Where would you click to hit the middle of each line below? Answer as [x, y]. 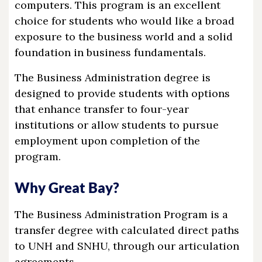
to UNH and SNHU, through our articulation [127, 246]
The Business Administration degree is [113, 77]
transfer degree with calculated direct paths [127, 230]
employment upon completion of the [107, 141]
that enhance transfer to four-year [102, 109]
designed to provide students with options [122, 93]
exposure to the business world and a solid [124, 37]
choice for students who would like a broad [125, 21]
